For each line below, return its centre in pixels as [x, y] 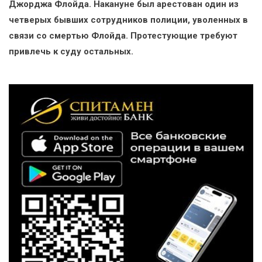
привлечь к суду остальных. [71, 52]
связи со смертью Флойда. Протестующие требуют [123, 36]
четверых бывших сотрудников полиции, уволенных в [128, 20]
